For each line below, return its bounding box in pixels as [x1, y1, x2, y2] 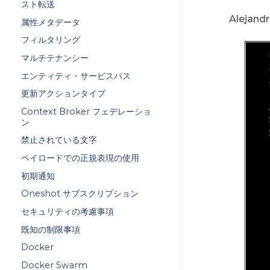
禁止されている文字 [20, 134, 97, 146]
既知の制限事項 [20, 224, 80, 235]
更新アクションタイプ [20, 88, 105, 99]
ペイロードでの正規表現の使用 [20, 152, 139, 164]
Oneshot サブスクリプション [20, 188, 139, 199]
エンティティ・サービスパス [20, 70, 131, 81]
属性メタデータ [20, 16, 80, 28]
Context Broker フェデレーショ [20, 105, 151, 117]
